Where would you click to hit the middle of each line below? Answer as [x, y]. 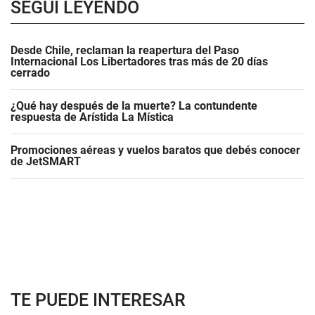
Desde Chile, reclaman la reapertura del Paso [125, 50]
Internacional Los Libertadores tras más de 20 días [139, 62]
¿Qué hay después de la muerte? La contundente [134, 106]
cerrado [30, 73]
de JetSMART [46, 161]
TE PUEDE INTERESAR [98, 300]
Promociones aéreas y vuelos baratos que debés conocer [155, 150]
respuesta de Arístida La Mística [92, 117]
